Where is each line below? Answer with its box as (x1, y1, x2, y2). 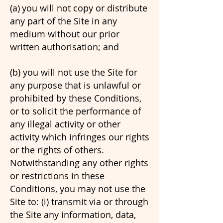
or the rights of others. (10, 144, 104, 156)
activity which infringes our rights (10, 131, 149, 143)
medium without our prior (10, 28, 119, 40)
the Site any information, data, (10, 209, 136, 221)
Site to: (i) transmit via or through (10, 196, 148, 208)
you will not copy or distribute (22, 2, 147, 14)
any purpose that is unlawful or (10, 79, 141, 91)
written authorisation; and (10, 41, 119, 53)
